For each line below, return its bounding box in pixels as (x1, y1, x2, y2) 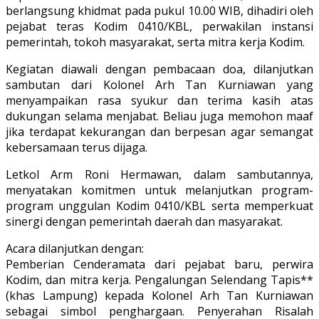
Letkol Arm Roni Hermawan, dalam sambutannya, (6, 166, 313, 182)
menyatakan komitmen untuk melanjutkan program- (6, 182, 313, 198)
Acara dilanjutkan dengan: (6, 240, 144, 256)
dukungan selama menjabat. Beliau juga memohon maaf (6, 108, 313, 124)
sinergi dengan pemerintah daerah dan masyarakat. (6, 213, 283, 229)
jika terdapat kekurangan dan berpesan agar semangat (6, 123, 313, 140)
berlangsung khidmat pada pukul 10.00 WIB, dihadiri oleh (6, 2, 313, 19)
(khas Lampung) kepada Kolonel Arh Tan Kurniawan (6, 287, 313, 303)
